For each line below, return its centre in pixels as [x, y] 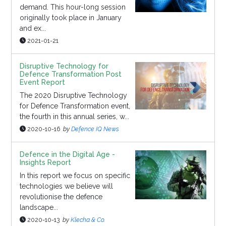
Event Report [42, 82]
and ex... [33, 29]
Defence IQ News [95, 129]
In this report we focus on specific [75, 176]
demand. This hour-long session [72, 7]
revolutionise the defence [61, 197]
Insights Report [45, 163]
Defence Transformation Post [70, 74]
